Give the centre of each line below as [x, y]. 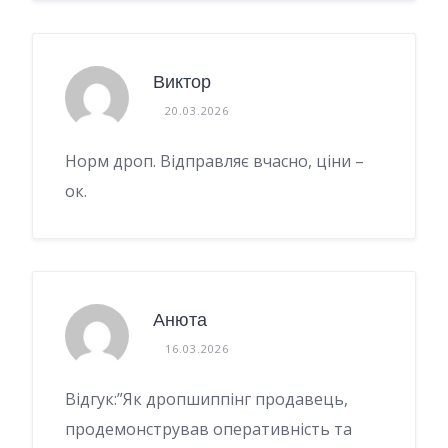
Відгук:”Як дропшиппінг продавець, [206, 398]
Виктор [182, 82]
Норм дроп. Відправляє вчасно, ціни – [214, 160]
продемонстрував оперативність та [208, 428]
